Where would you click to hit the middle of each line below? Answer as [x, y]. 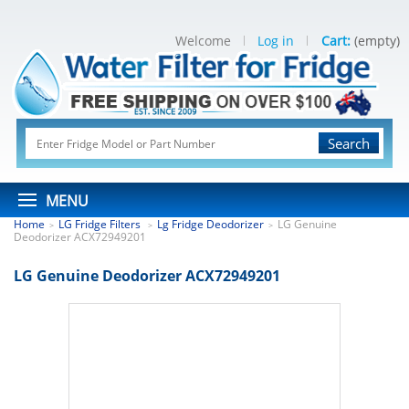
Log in [276, 41]
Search [349, 143]
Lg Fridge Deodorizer [210, 224]
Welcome [203, 41]
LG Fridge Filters [101, 224]
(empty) [377, 41]
